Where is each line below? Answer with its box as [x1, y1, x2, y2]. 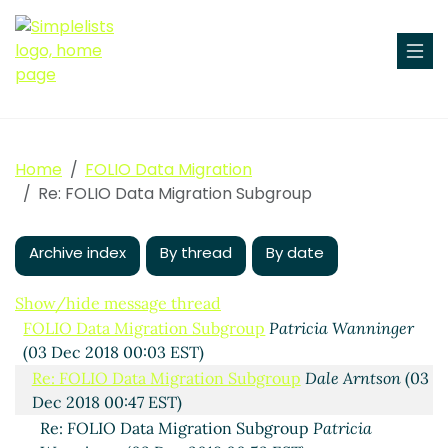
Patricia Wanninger [269, 317, 415, 338]
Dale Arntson [304, 367, 401, 388]
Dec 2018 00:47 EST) [31, 391, 182, 412]
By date [266, 241, 324, 263]
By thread [160, 241, 232, 263]
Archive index [29, 241, 126, 263]
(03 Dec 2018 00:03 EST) [23, 341, 205, 362]
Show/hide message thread [15, 292, 221, 313]
